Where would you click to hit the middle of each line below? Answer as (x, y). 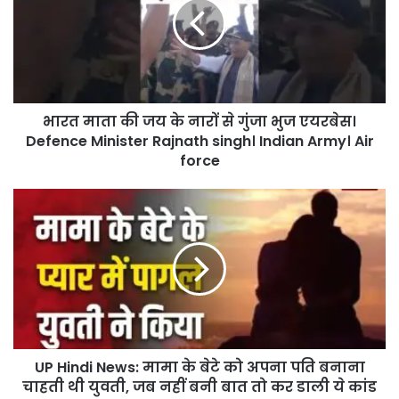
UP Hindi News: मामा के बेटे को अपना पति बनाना (199, 367)
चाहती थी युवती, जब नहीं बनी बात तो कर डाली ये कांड (199, 387)
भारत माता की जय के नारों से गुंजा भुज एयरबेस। (199, 121)
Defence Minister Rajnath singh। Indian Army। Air (199, 141)
